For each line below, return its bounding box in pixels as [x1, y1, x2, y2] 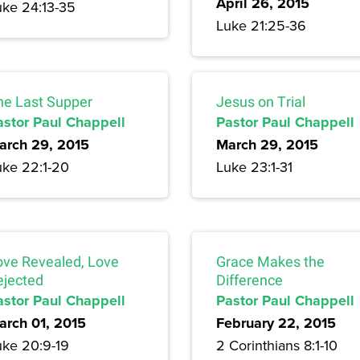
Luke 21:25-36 [216, 15, 306, 36]
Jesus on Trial [216, 93, 305, 111]
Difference [216, 272, 283, 289]
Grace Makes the [216, 253, 325, 271]
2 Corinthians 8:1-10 [216, 335, 337, 356]
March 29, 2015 [216, 134, 318, 156]
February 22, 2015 [216, 313, 336, 334]
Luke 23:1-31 [216, 157, 292, 178]
